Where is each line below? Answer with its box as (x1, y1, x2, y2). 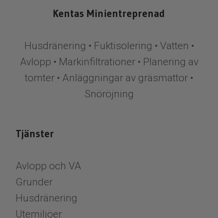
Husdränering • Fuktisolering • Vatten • (24, 39, 194, 52)
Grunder (16, 176, 53, 188)
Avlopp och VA (16, 160, 81, 172)
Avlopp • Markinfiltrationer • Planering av (19, 55, 199, 68)
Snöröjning (84, 88, 134, 100)
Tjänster (16, 127, 54, 140)
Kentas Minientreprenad (53, 7, 165, 20)
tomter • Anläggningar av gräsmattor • (25, 72, 193, 84)
